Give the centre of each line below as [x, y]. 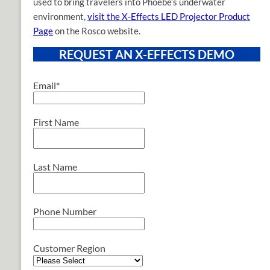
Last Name [55, 167]
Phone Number [65, 212]
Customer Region [69, 248]
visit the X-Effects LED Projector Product [169, 17]
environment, [60, 17]
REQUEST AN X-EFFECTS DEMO [147, 55]
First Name [56, 122]
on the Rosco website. [97, 31]
